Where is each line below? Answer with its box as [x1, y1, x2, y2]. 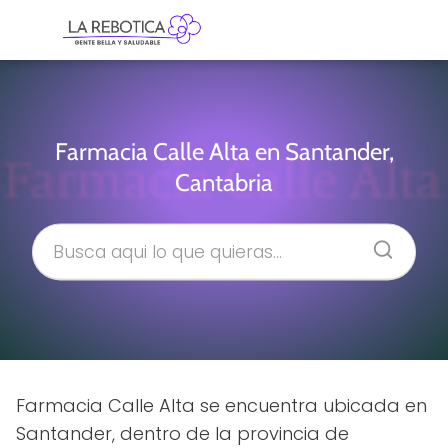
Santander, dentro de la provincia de [16, 421, 349, 446]
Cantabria [175, 167, 273, 197]
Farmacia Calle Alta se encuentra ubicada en [16, 393, 427, 418]
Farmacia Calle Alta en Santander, [54, 136, 394, 166]
